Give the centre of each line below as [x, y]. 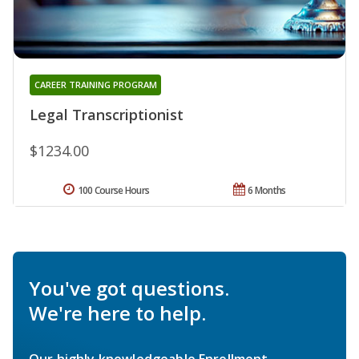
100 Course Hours [113, 190]
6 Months [267, 190]
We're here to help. [117, 313]
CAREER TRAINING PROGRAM [95, 84]
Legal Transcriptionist [107, 114]
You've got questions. [129, 288]
